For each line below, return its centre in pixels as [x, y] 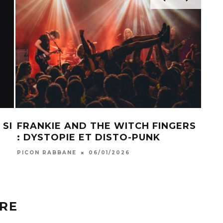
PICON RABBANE [47, 153]
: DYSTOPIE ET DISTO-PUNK [88, 137]
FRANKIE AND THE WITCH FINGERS [106, 126]
